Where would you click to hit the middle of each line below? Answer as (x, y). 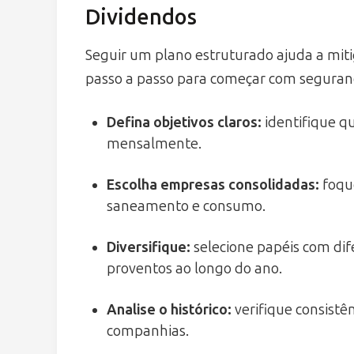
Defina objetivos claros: (184, 123)
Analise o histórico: (169, 310)
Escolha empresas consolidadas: (213, 185)
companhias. (148, 331)
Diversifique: (149, 248)
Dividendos (141, 17)
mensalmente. (154, 144)
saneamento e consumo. (186, 207)
